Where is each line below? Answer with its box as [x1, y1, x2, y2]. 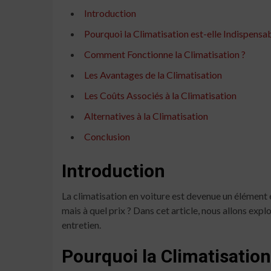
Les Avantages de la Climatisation [84, 68, 222, 80]
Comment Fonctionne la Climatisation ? [84, 48, 246, 60]
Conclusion [84, 130, 130, 142]
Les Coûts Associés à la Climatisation [84, 89, 237, 101]
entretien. [62, 218, 101, 230]
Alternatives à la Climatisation [84, 109, 208, 122]
